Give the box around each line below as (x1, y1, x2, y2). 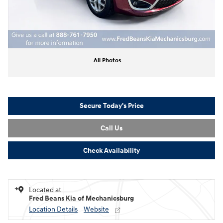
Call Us (101, 123, 122, 132)
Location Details (29, 205, 78, 214)
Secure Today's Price (79, 102, 144, 111)
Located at (29, 186, 61, 195)
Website (84, 205, 109, 214)
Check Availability (83, 146, 140, 155)
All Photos (94, 56, 121, 64)
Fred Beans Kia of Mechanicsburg (29, 194, 134, 203)
